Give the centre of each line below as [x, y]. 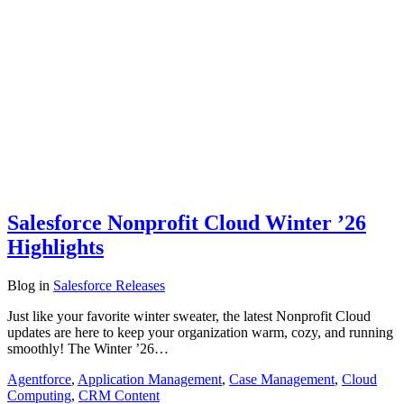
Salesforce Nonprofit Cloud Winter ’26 [187, 222]
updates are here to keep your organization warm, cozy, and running [200, 332]
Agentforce [39, 379]
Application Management [150, 379]
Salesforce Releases [109, 285]
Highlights [55, 247]
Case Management [282, 379]
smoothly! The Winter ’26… [88, 348]
